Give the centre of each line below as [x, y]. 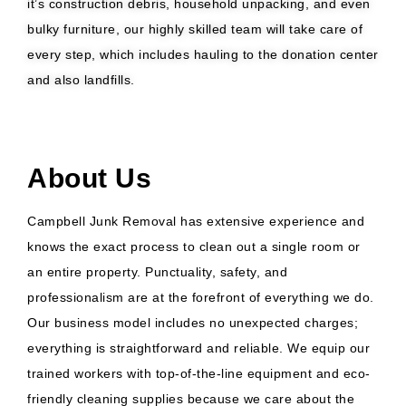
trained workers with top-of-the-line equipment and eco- [199, 373]
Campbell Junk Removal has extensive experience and [196, 221]
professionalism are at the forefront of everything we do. [201, 297]
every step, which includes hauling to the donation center [203, 55]
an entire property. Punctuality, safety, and [157, 271]
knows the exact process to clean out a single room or [194, 246]
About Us [89, 178]
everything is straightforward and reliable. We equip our [198, 348]
